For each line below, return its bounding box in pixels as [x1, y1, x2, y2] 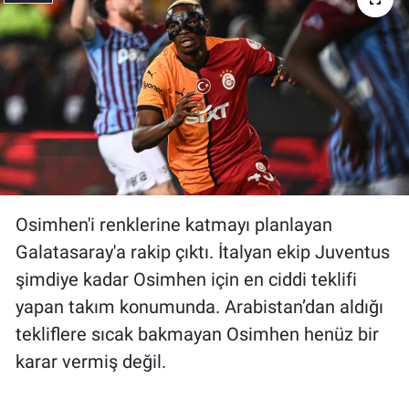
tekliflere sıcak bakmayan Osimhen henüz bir [16, 322, 379, 345]
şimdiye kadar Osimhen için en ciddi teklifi [16, 267, 357, 290]
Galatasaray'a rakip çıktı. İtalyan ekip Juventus [16, 240, 390, 263]
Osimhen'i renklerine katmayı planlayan [16, 213, 332, 236]
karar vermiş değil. [16, 350, 166, 372]
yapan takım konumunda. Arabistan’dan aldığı [16, 295, 383, 318]
